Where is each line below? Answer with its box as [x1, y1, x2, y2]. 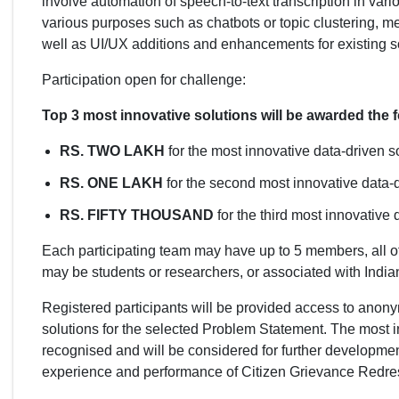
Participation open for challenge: [42, 71, 246, 87]
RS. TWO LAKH [60, 142, 165, 159]
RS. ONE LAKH [60, 175, 163, 191]
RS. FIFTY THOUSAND [60, 207, 214, 223]
